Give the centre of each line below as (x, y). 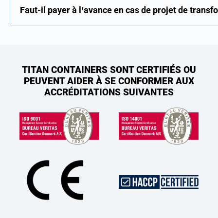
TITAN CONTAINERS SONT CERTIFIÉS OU (109, 70)
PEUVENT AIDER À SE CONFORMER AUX (109, 81)
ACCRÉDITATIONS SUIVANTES (109, 92)
